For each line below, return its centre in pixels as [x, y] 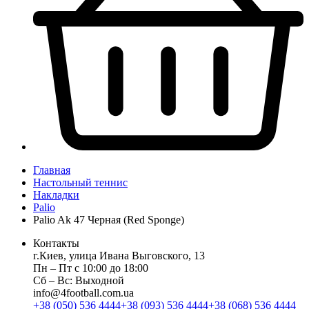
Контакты [56, 243]
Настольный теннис [80, 182]
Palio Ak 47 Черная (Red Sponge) [109, 219]
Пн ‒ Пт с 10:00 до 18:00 [91, 268]
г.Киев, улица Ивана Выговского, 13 [119, 255]
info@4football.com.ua [83, 292]
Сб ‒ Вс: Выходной [79, 280]
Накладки [56, 195]
